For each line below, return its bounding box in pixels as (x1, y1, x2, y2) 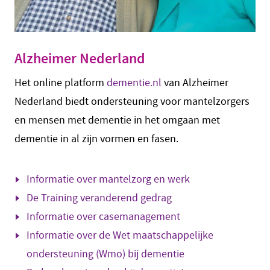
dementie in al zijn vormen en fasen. (14, 131, 178, 146)
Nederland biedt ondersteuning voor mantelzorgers (14, 94, 250, 108)
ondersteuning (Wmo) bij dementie (27, 246, 187, 261)
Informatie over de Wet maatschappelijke (27, 228, 213, 242)
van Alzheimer (162, 75, 228, 90)
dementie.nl (107, 75, 162, 90)
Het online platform (14, 75, 107, 90)
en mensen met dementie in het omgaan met (14, 113, 220, 127)
